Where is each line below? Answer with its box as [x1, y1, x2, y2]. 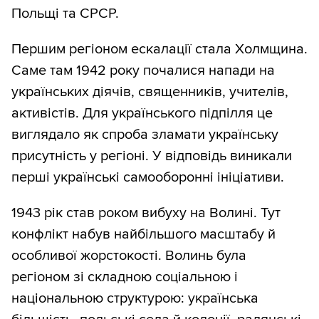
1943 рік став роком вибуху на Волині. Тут [11, 204, 281, 222]
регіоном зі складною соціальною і [11, 268, 238, 286]
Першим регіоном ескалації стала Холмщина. [11, 41, 308, 58]
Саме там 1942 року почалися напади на [11, 62, 275, 80]
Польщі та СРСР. [11, 5, 119, 23]
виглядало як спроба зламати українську [11, 126, 278, 144]
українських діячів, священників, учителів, [11, 83, 288, 101]
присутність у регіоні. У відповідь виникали [11, 147, 292, 165]
